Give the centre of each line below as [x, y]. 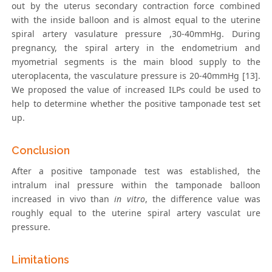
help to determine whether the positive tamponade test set [136, 104]
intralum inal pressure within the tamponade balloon [136, 185]
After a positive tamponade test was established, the [136, 171]
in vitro [130, 199]
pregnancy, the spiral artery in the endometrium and [136, 48]
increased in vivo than [63, 199]
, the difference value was [202, 199]
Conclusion [41, 151]
